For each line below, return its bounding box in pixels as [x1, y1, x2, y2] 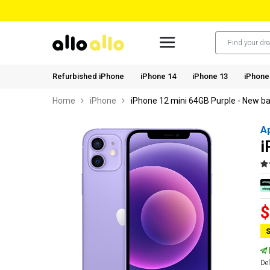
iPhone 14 [140, 72, 176, 81]
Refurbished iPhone [52, 72, 124, 81]
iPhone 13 [192, 72, 228, 81]
